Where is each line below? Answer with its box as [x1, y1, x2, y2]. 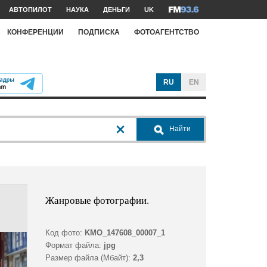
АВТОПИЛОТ [9, 6, 52, 13]
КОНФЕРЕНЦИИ [7, 27, 64, 36]
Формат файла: [45, 241, 101, 250]
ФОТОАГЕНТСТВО [134, 27, 199, 36]
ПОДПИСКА [78, 27, 120, 36]
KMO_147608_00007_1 [84, 228, 165, 238]
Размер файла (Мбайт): [45, 253, 131, 263]
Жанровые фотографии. [45, 193, 149, 207]
